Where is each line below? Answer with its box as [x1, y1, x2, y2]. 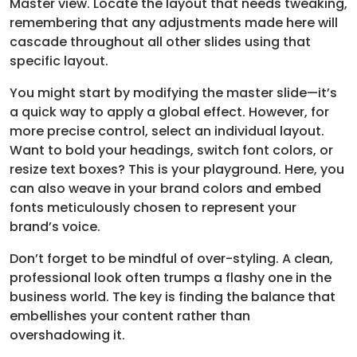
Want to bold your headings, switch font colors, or [10, 141, 333, 160]
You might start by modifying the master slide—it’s [10, 84, 337, 103]
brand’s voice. [10, 218, 100, 237]
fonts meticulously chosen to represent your [10, 198, 296, 218]
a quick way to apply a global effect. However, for [10, 103, 329, 122]
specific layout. [10, 52, 108, 71]
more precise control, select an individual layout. [10, 122, 324, 141]
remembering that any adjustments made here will [10, 14, 338, 33]
